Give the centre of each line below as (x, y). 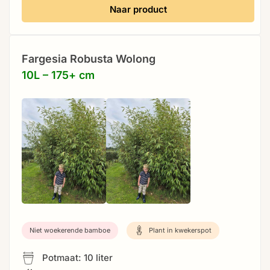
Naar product (138, 10)
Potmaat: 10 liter (76, 257)
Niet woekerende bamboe (70, 230)
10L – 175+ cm (58, 75)
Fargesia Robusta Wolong (89, 59)
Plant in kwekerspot (179, 230)
